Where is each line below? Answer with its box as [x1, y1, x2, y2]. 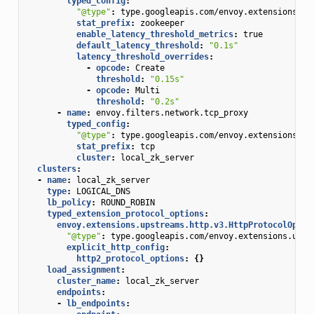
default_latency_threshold [76, 40, 199, 50]
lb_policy [46, 197, 91, 207]
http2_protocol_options [76, 253, 184, 264]
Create [135, 62, 165, 73]
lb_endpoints [66, 298, 125, 308]
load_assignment [46, 264, 121, 275]
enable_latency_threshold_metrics [76, 29, 233, 39]
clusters [36, 163, 76, 174]
